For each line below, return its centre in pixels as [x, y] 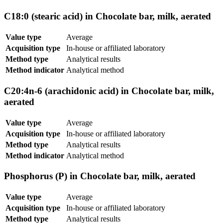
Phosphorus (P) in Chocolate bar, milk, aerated [100, 176]
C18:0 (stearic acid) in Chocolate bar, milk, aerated [108, 16]
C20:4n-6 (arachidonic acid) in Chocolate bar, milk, [109, 91]
